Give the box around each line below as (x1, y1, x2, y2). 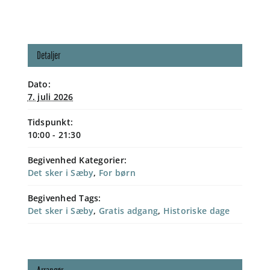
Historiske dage (163, 204, 230, 216)
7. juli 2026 (27, 90, 74, 102)
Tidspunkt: (27, 116, 74, 128)
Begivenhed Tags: (27, 192, 101, 204)
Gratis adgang (98, 204, 159, 216)
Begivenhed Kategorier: (27, 154, 127, 166)
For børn (98, 166, 136, 178)
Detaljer (36, 49, 60, 61)
